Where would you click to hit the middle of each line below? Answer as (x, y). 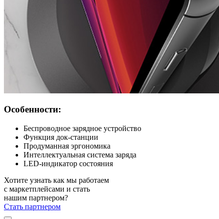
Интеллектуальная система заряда (80, 155)
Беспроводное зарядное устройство (82, 129)
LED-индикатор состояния (68, 164)
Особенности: (33, 109)
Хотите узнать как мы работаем (56, 180)
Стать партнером (32, 207)
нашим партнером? (36, 198)
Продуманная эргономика (67, 146)
